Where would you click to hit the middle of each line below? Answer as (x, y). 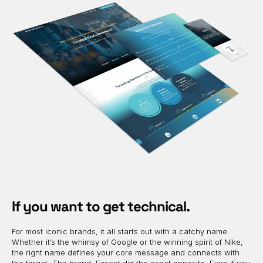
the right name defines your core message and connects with (126, 253)
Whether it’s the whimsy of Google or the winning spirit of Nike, (127, 242)
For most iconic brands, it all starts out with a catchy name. (121, 232)
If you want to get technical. (101, 206)
